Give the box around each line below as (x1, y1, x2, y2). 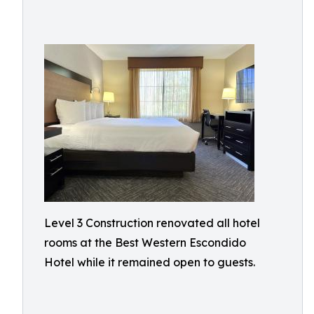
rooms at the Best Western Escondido (44, 235, 246, 250)
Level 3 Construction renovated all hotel (44, 216, 260, 230)
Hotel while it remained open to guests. (44, 255, 255, 269)
